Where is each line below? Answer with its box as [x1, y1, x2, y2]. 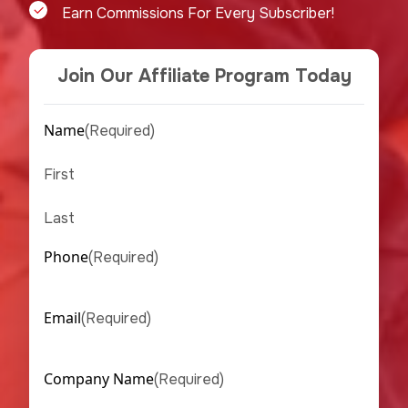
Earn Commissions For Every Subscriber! [62, 4, 334, 23]
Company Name [44, 369, 154, 389]
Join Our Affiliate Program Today [56, 65, 352, 87]
